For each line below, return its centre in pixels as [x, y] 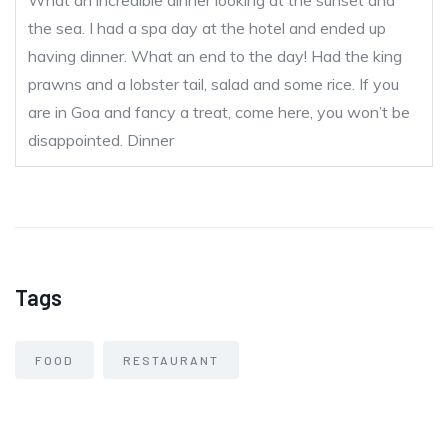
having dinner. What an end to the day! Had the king [215, 56]
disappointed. [75, 140]
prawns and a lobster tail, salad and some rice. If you [213, 84]
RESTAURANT [171, 360]
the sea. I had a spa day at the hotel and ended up [207, 28]
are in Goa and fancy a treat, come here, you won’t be [219, 112]
